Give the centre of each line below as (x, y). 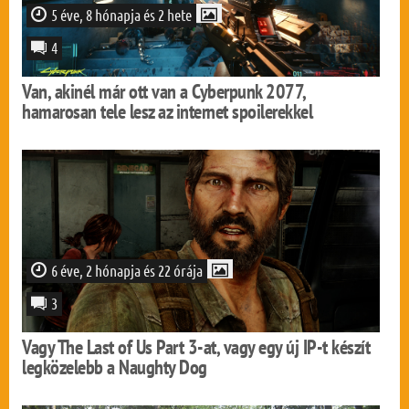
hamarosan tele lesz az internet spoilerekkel (168, 111)
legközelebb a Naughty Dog (115, 367)
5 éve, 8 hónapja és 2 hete (122, 15)
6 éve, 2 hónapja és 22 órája (127, 270)
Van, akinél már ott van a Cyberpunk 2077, (164, 91)
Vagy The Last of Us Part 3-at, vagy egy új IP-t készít (196, 347)
